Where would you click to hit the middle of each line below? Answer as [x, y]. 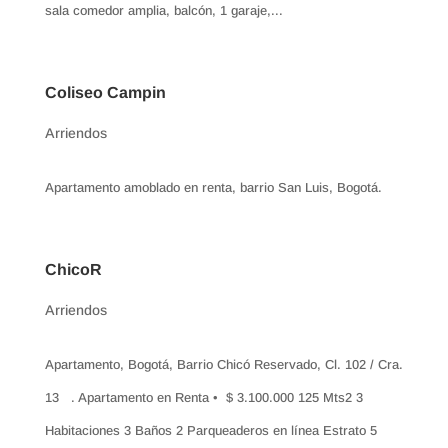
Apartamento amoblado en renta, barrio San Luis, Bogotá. [213, 187]
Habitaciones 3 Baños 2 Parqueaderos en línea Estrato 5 [210, 430]
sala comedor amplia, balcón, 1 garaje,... [163, 10]
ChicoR [73, 269]
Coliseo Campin [105, 92]
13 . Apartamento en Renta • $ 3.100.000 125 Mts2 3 [203, 397]
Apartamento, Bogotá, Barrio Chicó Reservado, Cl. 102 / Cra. [223, 364]
